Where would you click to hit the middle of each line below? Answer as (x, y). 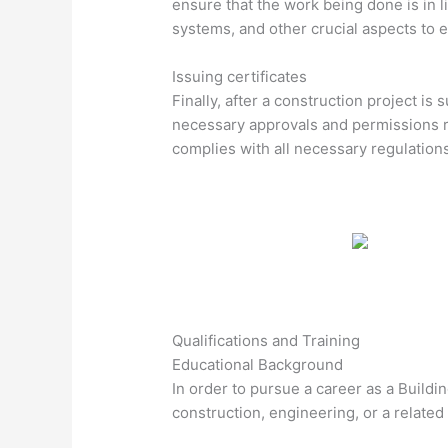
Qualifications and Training (266, 341)
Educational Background (258, 365)
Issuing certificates (240, 77)
